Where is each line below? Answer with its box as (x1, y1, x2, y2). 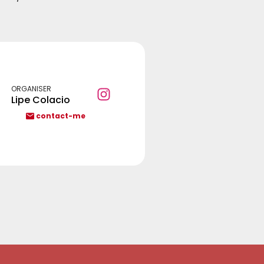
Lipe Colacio (11, 93, 71, 107)
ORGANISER (11, 84, 52, 94)
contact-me (36, 111, 86, 121)
